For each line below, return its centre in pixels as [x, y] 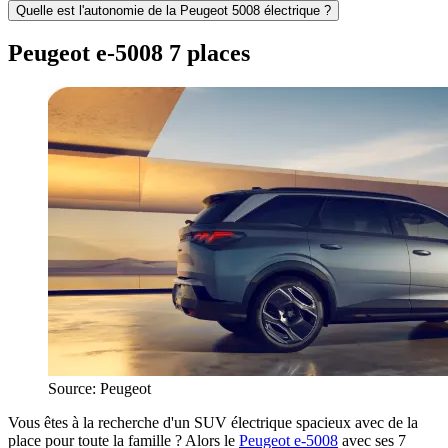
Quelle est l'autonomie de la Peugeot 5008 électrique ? [173, 10]
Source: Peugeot [99, 389]
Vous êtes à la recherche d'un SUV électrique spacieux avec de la [213, 423]
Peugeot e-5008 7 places [129, 53]
